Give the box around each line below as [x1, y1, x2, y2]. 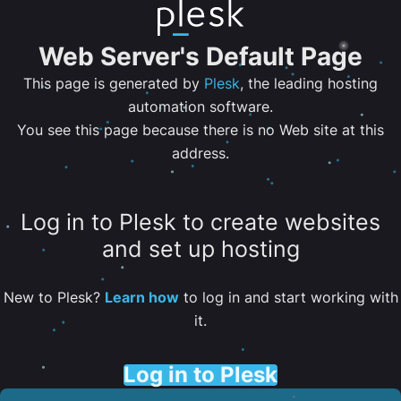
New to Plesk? [3, 287, 105, 306]
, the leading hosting [240, 74, 378, 92]
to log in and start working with [178, 287, 398, 306]
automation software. [128, 98, 273, 115]
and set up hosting [101, 235, 300, 263]
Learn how [104, 287, 179, 306]
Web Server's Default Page [38, 41, 363, 72]
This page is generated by [23, 74, 204, 92]
